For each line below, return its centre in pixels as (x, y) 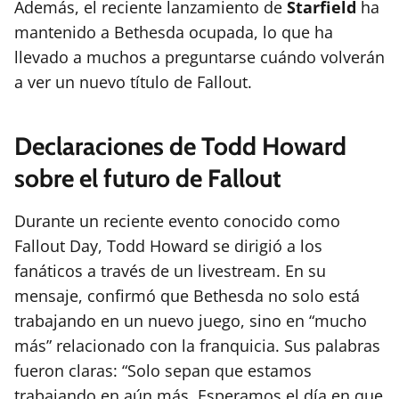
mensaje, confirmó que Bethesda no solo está (187, 296)
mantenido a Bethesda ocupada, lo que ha (174, 33)
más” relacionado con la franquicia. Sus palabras (197, 346)
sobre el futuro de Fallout (148, 179)
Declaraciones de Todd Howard (180, 147)
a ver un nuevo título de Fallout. (133, 82)
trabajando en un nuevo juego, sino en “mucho (191, 321)
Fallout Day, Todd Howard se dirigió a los (168, 246)
